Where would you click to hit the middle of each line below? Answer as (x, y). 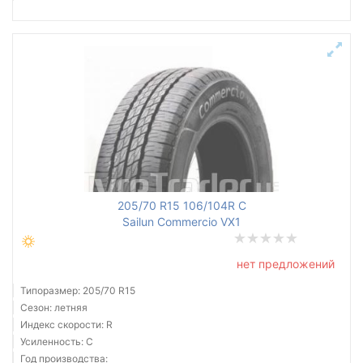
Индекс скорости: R (66, 325)
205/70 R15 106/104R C (181, 205)
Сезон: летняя (54, 307)
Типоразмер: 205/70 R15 (78, 290)
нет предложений (286, 264)
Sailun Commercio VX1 (181, 222)
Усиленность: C (57, 342)
